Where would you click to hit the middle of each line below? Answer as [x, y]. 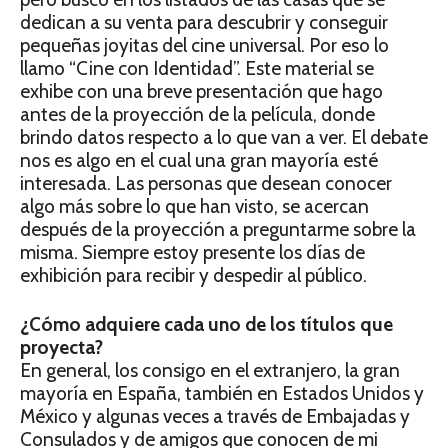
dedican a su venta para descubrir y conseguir [204, 23]
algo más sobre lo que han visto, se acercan [194, 207]
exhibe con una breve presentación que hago [201, 92]
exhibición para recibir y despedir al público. [193, 276]
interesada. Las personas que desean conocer [206, 184]
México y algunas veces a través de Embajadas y [215, 417]
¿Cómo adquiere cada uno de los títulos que [206, 325]
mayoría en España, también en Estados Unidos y [222, 394]
